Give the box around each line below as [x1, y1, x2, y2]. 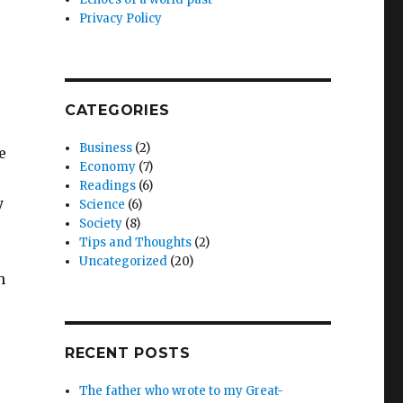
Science [79, 197, 126, 213]
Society [79, 216, 123, 232]
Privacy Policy [79, 11, 163, 27]
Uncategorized [79, 254, 168, 270]
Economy [79, 159, 137, 175]
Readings [79, 178, 137, 194]
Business [79, 140, 133, 157]
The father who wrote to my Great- [79, 383, 284, 399]
